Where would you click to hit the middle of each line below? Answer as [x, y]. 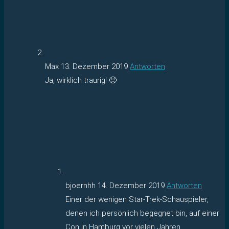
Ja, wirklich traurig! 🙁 [81, 80]
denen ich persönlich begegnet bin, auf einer [142, 213]
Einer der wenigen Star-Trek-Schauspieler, [137, 199]
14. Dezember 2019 [131, 185]
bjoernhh [82, 185]
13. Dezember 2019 [94, 66]
